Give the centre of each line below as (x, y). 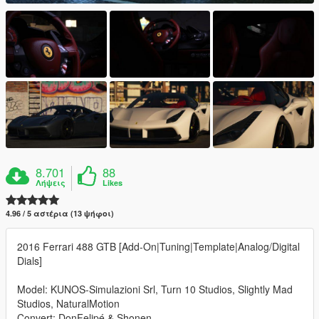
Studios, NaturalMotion (68, 304)
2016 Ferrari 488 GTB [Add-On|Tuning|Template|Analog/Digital (158, 247)
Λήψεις (51, 183)
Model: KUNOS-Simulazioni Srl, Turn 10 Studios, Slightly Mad (155, 289)
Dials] (30, 261)
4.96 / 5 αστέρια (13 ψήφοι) (60, 214)
